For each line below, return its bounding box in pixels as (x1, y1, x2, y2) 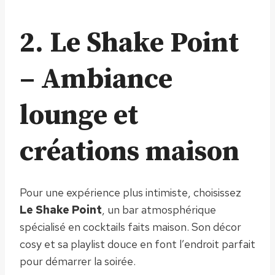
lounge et (20, 98, 138, 133)
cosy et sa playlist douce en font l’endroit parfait (20, 236, 255, 251)
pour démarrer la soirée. (20, 254, 136, 268)
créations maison (20, 134, 239, 169)
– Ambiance (20, 61, 172, 97)
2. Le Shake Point (20, 25, 239, 61)
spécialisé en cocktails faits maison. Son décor (20, 219, 241, 234)
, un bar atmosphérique (102, 202, 216, 217)
